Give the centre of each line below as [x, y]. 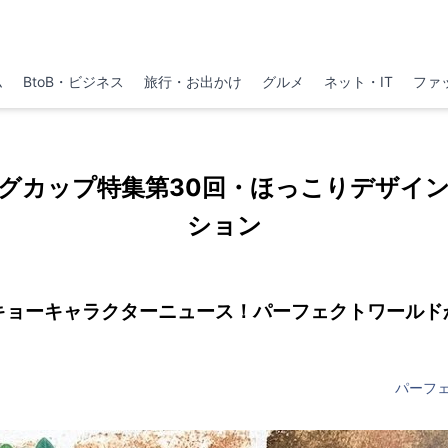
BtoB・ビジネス [73, 81]
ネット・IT [359, 81]
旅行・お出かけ [192, 81]
